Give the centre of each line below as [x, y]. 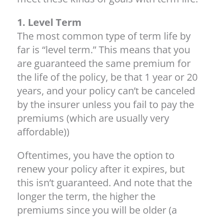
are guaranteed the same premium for [104, 63]
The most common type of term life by [104, 36]
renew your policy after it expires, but [101, 169]
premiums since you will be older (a [97, 210]
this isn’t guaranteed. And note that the [105, 182]
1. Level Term [49, 22]
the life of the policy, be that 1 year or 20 [107, 77]
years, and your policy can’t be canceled [106, 90]
